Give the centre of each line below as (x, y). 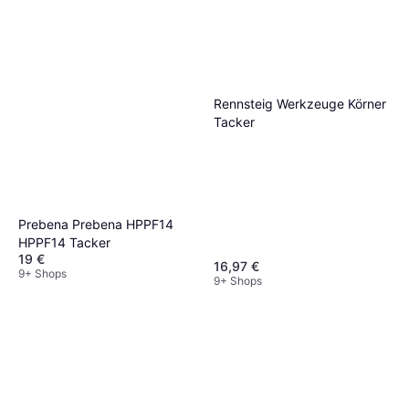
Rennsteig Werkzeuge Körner (300, 103)
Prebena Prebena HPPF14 (96, 225)
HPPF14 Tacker (64, 243)
